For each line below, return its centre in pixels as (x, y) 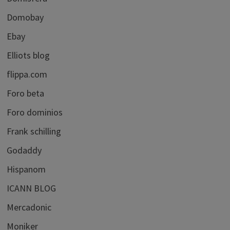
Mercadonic (29, 207)
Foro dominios (34, 112)
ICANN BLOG (31, 188)
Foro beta (25, 93)
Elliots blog (28, 55)
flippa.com (27, 74)
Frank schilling (34, 131)
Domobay (25, 17)
